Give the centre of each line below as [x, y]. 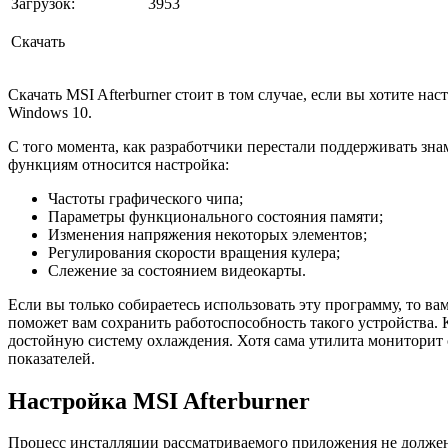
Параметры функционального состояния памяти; [215, 216]
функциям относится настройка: [118, 164]
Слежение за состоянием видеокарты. [177, 270]
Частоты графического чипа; [145, 198]
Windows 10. [50, 112]
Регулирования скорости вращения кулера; [194, 252]
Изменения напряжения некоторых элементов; [207, 234]
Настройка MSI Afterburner [159, 400]
